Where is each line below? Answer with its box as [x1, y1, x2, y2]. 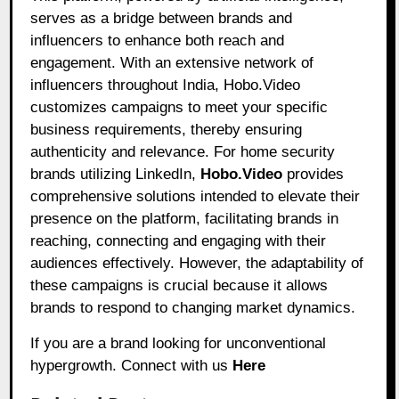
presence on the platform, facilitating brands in [30, 210, 339, 228]
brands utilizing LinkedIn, [30, 166, 201, 183]
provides [282, 166, 345, 183]
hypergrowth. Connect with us [30, 357, 233, 375]
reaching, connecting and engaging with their [30, 232, 327, 250]
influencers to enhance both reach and [30, 32, 285, 50]
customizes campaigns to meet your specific [30, 99, 329, 117]
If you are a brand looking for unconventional [30, 335, 327, 353]
